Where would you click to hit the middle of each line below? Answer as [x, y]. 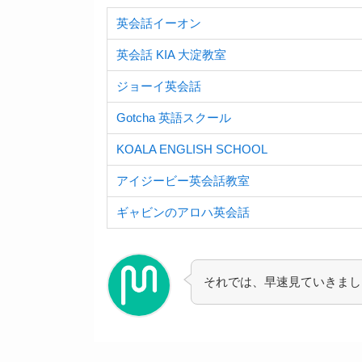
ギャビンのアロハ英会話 [183, 213]
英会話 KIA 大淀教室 [172, 55]
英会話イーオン [159, 23]
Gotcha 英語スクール [174, 118]
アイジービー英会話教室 [183, 181]
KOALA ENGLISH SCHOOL [192, 149]
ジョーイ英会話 [159, 86]
